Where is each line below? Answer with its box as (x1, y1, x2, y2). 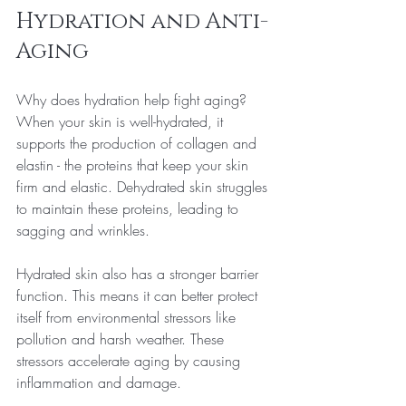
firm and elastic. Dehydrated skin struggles (16, 176, 272, 197)
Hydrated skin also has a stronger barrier (16, 263, 263, 284)
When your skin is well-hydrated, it (16, 111, 227, 131)
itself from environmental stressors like (16, 306, 240, 327)
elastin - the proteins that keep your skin (16, 154, 253, 175)
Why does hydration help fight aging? (16, 89, 251, 110)
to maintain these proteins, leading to (16, 198, 243, 218)
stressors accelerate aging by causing (16, 350, 245, 371)
